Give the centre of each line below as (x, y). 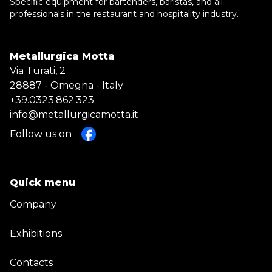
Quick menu (42, 183)
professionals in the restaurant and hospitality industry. (124, 14)
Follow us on (41, 134)
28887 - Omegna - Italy (66, 86)
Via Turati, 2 (38, 71)
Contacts (31, 263)
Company (33, 205)
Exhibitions (36, 234)
